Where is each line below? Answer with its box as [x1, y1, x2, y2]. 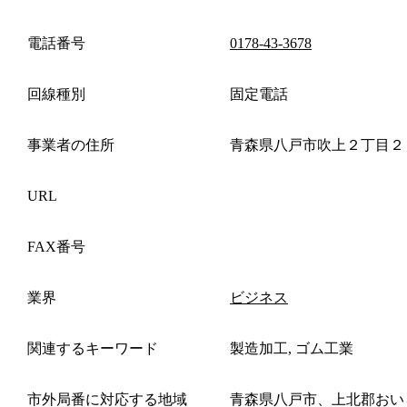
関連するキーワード [27, 340, 158, 356]
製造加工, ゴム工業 [230, 340, 353, 356]
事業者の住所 [27, 136, 114, 153]
